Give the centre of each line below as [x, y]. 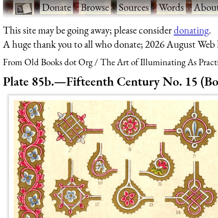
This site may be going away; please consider [88, 30]
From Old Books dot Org [48, 62]
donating [191, 30]
